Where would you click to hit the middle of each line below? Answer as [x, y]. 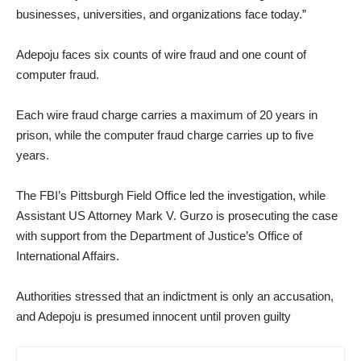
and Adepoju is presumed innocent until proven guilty [154, 316]
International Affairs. [68, 255]
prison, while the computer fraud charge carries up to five [165, 135]
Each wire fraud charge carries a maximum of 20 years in [167, 114]
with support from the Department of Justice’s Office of [159, 235]
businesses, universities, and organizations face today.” [161, 14]
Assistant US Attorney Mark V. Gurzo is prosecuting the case [177, 215]
